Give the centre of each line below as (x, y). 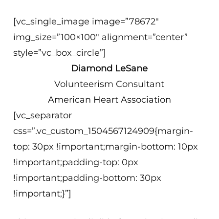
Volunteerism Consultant (109, 84)
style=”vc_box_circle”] (60, 53)
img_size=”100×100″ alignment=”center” (101, 37)
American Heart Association (109, 100)
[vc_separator (42, 115)
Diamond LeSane (109, 68)
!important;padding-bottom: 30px (87, 178)
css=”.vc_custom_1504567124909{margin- (103, 131)
